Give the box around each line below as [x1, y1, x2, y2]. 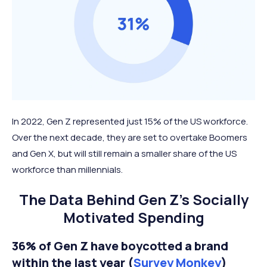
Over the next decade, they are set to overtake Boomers [12, 131, 247, 144]
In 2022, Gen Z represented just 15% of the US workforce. [12, 114, 248, 128]
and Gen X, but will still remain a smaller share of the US [12, 147, 237, 160]
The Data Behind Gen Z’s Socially [18, 189, 249, 209]
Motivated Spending [63, 207, 204, 227]
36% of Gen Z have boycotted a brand [12, 237, 228, 254]
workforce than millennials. [12, 163, 123, 176]
